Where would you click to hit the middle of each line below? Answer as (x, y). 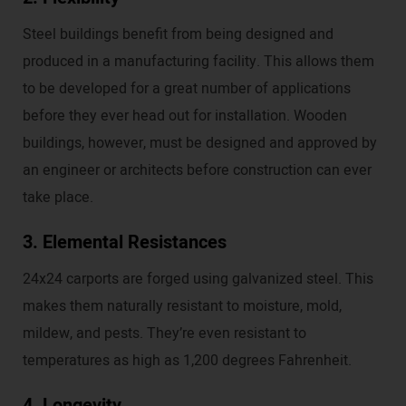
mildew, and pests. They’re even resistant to (164, 334)
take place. (58, 198)
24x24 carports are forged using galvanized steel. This (198, 280)
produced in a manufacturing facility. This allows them (198, 62)
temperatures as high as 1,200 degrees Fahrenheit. (187, 361)
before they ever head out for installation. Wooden (185, 116)
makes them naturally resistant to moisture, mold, (182, 307)
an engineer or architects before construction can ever (197, 171)
